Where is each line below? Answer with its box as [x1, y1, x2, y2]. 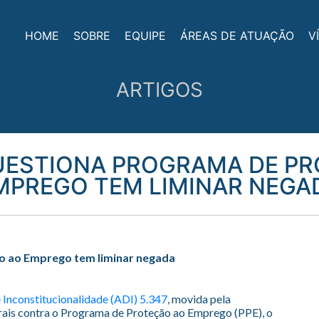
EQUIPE [125, 28, 166, 43]
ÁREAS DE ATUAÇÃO [180, 28, 294, 43]
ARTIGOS [116, 77, 203, 102]
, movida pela [167, 291, 231, 305]
